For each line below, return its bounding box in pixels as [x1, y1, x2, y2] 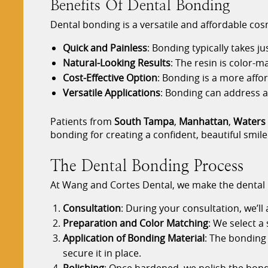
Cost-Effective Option [62, 71, 157, 85]
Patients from [50, 115, 115, 129]
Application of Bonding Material [62, 232, 205, 245]
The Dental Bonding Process [50, 156, 244, 176]
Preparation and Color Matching [62, 217, 208, 230]
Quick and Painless [62, 41, 147, 55]
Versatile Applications [62, 86, 160, 100]
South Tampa [114, 115, 175, 129]
